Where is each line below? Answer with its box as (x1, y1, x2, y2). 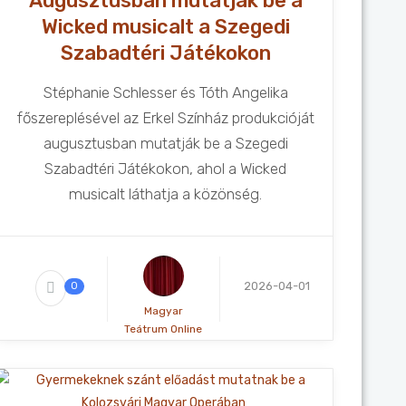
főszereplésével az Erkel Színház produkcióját (16, 109, 314, 127)
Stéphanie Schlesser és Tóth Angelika (43, 83, 288, 101)
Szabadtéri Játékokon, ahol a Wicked (44, 159, 287, 178)
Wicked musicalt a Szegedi (41, 14, 290, 39)
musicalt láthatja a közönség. (69, 185, 263, 203)
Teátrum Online (124, 323, 203, 335)
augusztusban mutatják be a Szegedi (43, 134, 288, 152)
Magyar (143, 304, 183, 317)
